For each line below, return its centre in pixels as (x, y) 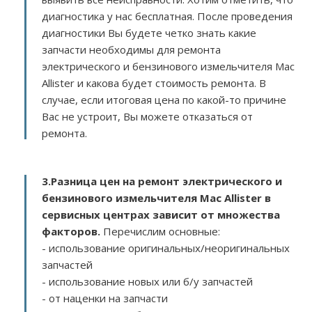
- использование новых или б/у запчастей (147, 281)
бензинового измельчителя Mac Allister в (156, 198)
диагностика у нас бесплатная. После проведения (167, 16)
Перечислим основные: (160, 231)
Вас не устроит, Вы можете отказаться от (147, 116)
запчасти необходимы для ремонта (131, 49)
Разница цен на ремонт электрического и (166, 181)
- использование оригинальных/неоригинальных (166, 248)
